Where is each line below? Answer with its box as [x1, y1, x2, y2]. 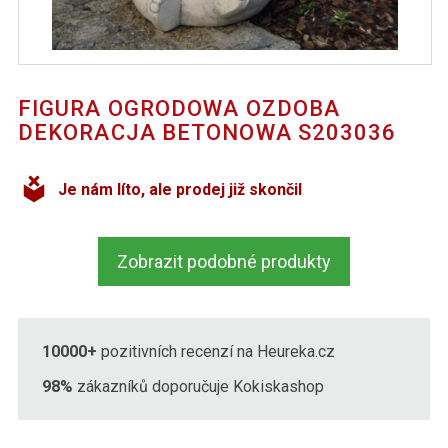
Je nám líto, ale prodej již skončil [57, 179, 302, 199]
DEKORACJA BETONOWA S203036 [17, 120, 397, 146]
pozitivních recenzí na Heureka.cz [96, 342, 335, 362]
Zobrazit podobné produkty [117, 250, 331, 272]
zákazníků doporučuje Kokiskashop [72, 377, 324, 397]
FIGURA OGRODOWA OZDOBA [17, 96, 341, 122]
